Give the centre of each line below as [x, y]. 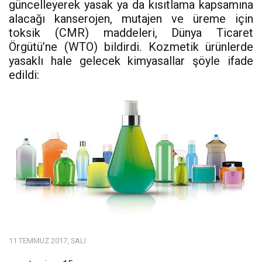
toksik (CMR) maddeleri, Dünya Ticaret [131, 32]
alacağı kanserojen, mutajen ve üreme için [131, 18]
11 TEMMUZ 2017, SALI [47, 240]
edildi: [24, 75]
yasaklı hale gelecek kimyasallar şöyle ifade [131, 61]
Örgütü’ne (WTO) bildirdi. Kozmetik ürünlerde [131, 46]
